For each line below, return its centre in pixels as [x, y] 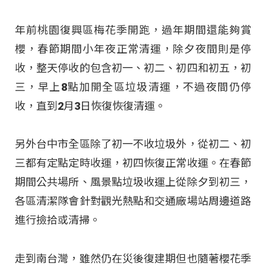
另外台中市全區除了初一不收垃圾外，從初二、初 [133, 144]
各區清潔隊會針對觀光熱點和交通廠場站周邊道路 [133, 201]
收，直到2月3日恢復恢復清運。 [90, 106]
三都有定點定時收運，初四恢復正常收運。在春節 [133, 163]
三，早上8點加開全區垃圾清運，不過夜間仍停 [133, 87]
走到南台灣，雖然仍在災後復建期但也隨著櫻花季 [133, 258]
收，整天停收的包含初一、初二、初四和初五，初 [133, 68]
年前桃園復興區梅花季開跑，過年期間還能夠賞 [133, 30]
